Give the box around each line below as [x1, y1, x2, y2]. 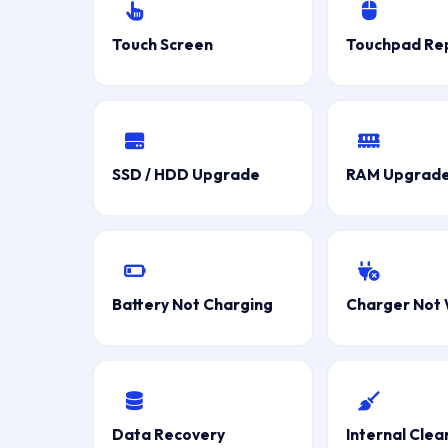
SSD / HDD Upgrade [111, 164, 260, 184]
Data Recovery [111, 424, 225, 444]
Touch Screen [111, 34, 213, 54]
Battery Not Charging [111, 294, 273, 314]
